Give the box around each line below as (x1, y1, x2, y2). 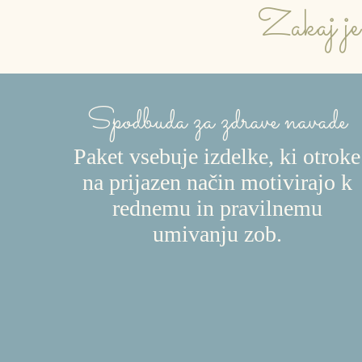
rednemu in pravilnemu (112, 195, 322, 221)
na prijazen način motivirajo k (82, 169, 352, 195)
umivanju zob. (152, 221, 282, 246)
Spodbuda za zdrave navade (87, 99, 347, 144)
